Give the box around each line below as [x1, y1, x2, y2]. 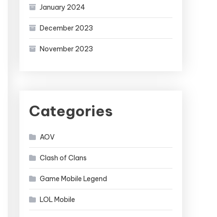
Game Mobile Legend [40, 174, 107, 183]
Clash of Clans [40, 154, 87, 162]
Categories [29, 102, 113, 120]
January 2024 [40, 3, 85, 12]
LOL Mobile [40, 195, 75, 204]
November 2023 [40, 45, 93, 53]
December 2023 [40, 24, 93, 32]
